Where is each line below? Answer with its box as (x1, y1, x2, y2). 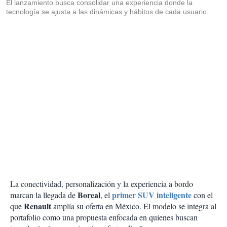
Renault (24, 200, 53, 212)
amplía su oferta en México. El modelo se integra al (53, 201, 216, 212)
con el (194, 190, 213, 201)
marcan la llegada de (10, 190, 78, 201)
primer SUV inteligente (112, 189, 192, 201)
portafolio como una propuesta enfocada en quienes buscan (10, 212, 198, 223)
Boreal (78, 189, 100, 201)
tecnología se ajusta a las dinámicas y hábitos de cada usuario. (6, 8, 209, 16)
